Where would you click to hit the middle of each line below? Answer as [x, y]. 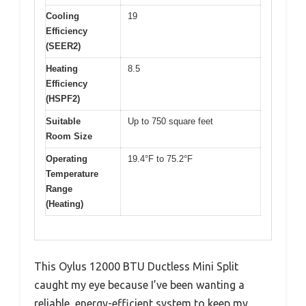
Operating [67, 159]
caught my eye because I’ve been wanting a [139, 284]
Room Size [69, 137]
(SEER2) [63, 46]
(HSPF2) [63, 99]
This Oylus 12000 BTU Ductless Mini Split [136, 266]
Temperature [72, 174]
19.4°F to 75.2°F [160, 159]
